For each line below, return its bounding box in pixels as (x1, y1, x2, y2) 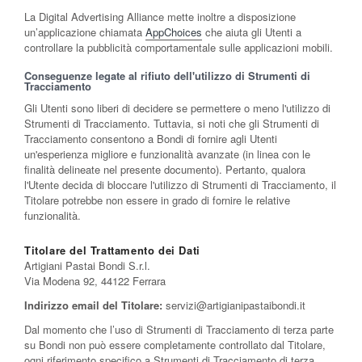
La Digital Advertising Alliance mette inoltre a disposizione (24, 9, 296, 25)
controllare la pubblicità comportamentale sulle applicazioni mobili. (24, 40, 333, 56)
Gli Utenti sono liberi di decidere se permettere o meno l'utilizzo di (24, 100, 330, 116)
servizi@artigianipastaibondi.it (162, 297, 305, 314)
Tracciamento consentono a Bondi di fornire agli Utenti (24, 131, 277, 147)
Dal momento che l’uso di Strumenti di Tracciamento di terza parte (24, 322, 334, 338)
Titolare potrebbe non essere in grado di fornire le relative (24, 192, 290, 208)
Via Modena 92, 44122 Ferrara (24, 273, 166, 289)
